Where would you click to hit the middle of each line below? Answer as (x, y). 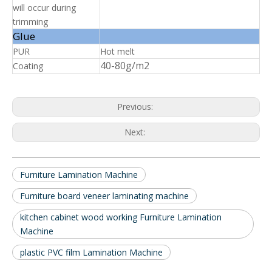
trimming (30, 21)
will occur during (44, 7)
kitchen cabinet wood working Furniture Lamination (121, 217)
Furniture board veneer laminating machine (104, 195)
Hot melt (117, 51)
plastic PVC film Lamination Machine (91, 252)
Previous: (136, 106)
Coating (28, 66)
